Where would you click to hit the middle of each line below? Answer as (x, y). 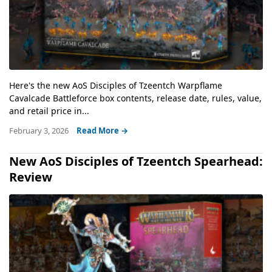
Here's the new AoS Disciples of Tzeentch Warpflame (116, 85)
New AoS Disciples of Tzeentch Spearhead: (136, 161)
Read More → (102, 130)
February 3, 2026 (40, 130)
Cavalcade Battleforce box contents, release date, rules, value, (135, 98)
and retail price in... (49, 110)
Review (31, 177)
